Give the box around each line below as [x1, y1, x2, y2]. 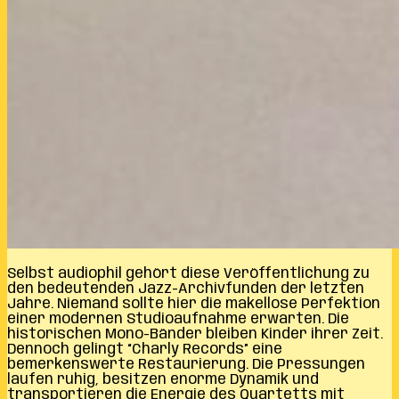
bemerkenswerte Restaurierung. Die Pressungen [7, 356, 365, 372]
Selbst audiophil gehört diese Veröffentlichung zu [7, 265, 370, 281]
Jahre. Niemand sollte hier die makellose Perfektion [7, 296, 380, 312]
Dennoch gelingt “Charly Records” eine [7, 341, 282, 357]
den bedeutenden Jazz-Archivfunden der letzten [7, 281, 364, 297]
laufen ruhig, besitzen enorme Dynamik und [7, 371, 319, 387]
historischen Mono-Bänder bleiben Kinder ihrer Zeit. [7, 326, 383, 342]
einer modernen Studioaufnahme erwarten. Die [7, 311, 349, 327]
